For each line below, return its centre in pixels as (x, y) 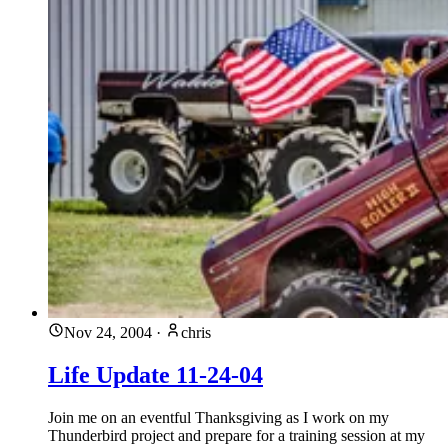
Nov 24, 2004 (108, 332)
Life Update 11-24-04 (155, 374)
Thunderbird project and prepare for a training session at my (236, 435)
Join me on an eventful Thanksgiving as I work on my (218, 417)
